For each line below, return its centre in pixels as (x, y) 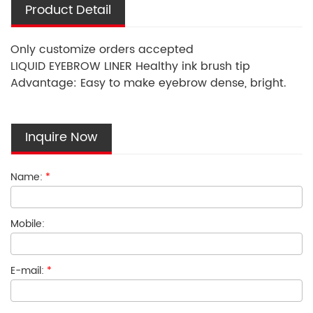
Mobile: (28, 224)
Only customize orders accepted (102, 49)
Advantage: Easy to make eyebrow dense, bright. (148, 83)
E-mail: (29, 270)
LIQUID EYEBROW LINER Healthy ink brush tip (130, 66)
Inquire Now (61, 137)
